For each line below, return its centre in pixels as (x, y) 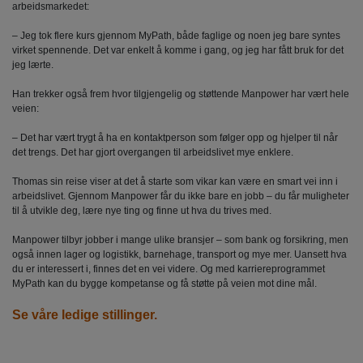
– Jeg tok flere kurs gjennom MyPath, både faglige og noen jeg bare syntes (176, 35)
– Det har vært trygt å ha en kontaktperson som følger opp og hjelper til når (175, 137)
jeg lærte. (33, 64)
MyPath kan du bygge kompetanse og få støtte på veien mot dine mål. (164, 283)
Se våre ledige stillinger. (86, 314)
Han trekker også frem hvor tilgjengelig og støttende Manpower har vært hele (181, 94)
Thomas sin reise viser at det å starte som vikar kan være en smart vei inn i (175, 181)
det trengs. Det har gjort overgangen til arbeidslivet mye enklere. (153, 152)
